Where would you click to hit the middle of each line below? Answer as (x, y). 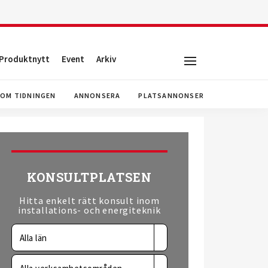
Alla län (33, 238)
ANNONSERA (97, 95)
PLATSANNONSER (171, 95)
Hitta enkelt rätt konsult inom (89, 200)
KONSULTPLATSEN (89, 177)
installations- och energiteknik (89, 210)
